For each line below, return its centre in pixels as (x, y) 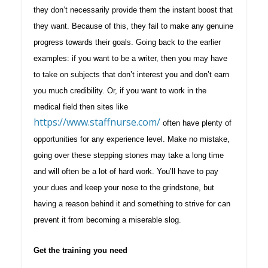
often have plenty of (196, 123)
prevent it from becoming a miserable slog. (107, 220)
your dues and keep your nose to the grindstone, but (124, 187)
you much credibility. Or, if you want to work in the (120, 90)
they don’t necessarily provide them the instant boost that (133, 10)
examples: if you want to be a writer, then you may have (130, 58)
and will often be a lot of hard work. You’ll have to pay (126, 171)
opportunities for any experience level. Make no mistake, (132, 139)
